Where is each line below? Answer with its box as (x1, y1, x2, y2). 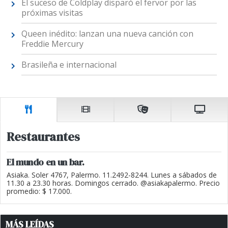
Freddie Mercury (21, 38, 83, 50)
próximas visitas (21, 7, 83, 19)
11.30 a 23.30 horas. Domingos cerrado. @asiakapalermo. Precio (7, 178, 220, 188)
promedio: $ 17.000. (7, 186, 72, 196)
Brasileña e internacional (21, 59, 117, 71)
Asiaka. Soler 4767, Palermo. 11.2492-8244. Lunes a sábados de (7, 169, 217, 180)
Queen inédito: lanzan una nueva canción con (21, 28, 193, 40)
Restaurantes (7, 128, 80, 145)
